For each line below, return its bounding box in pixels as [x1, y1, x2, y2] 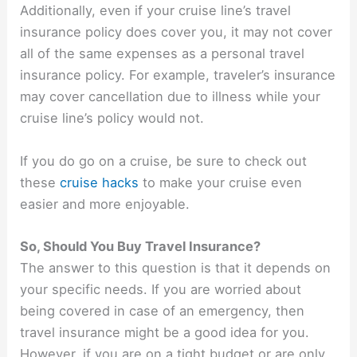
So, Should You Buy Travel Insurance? [20, 237, 261, 254]
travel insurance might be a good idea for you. [20, 324, 310, 340]
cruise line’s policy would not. [20, 110, 205, 127]
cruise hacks [60, 174, 139, 190]
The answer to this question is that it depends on [20, 259, 331, 276]
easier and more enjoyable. [20, 195, 194, 212]
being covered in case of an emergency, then [20, 302, 305, 319]
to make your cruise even [139, 174, 303, 190]
